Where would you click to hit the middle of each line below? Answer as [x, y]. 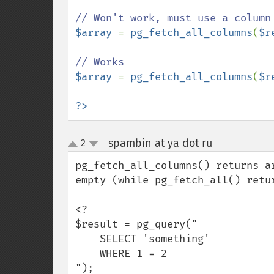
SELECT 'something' [87, 239]
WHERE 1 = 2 [87, 254]
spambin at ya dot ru [160, 143]
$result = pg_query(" [136, 224]
